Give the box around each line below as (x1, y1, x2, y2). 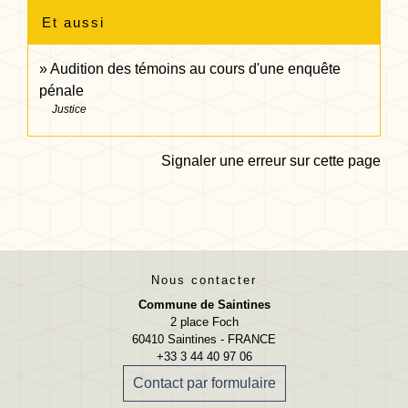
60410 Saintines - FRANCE (132, 331, 276, 346)
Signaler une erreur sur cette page (161, 152, 381, 168)
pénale (39, 82, 84, 98)
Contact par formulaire (132, 374, 276, 391)
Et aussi (42, 14, 105, 30)
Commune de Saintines (138, 297, 270, 311)
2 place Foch (169, 314, 239, 329)
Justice (52, 102, 87, 116)
